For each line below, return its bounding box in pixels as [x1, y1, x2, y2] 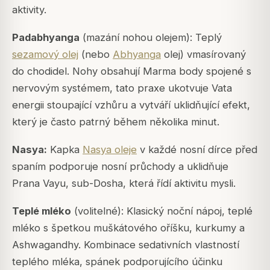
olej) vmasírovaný [161, 48, 246, 61]
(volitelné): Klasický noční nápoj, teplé [71, 205, 253, 218]
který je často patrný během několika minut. [12, 116, 219, 128]
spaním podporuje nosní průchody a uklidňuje [12, 160, 228, 173]
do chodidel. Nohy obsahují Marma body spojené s [12, 65, 251, 78]
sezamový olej [12, 48, 78, 61]
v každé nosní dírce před [137, 143, 257, 156]
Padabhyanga [12, 31, 80, 44]
